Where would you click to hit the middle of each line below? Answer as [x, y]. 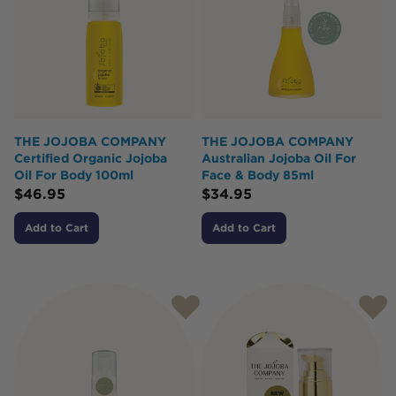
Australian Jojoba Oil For [279, 158]
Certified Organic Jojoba [91, 158]
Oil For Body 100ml [74, 175]
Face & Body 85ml [258, 175]
